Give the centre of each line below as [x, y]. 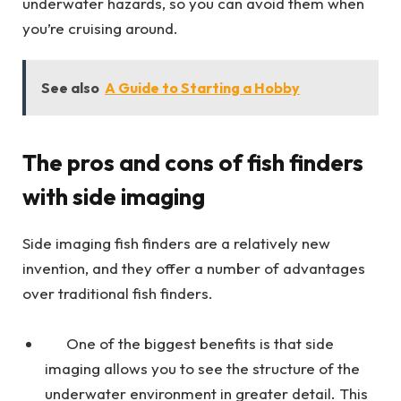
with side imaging [114, 196]
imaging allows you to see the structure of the [202, 369]
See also [70, 87]
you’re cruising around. [100, 29]
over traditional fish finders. [118, 294]
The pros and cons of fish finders [193, 162]
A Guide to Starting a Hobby [202, 87]
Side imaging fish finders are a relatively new [176, 243]
